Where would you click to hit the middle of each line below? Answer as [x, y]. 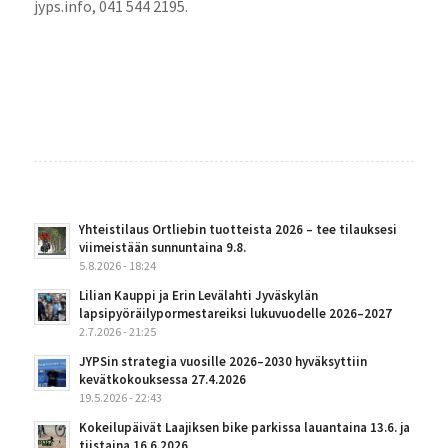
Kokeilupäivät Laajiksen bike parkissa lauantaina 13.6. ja [244, 427]
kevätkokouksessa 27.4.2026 [162, 379]
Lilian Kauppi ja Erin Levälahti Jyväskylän [198, 295]
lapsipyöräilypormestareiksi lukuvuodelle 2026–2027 [235, 313]
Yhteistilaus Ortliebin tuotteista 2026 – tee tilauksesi [237, 229]
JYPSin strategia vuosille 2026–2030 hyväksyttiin [222, 361]
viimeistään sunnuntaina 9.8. [162, 247]
